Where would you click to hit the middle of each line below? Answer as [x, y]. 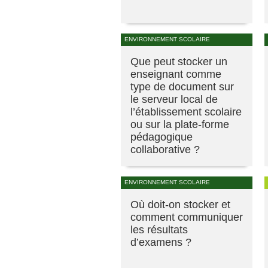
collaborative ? [165, 149]
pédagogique [162, 137]
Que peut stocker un [179, 61]
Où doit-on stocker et [180, 204]
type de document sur [182, 86]
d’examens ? [161, 242]
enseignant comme [176, 74]
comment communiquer [187, 217]
